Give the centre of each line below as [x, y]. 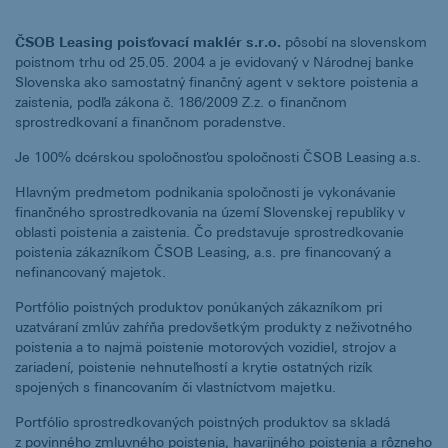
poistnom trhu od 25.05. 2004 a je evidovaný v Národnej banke [214, 61]
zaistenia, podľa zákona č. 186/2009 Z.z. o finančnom [181, 101]
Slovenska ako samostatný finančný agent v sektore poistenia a [216, 81]
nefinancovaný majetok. [90, 271]
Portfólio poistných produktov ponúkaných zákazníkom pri [198, 306]
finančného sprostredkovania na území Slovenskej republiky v [210, 211]
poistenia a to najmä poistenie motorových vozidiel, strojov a [205, 346]
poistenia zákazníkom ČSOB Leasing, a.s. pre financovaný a [203, 251]
